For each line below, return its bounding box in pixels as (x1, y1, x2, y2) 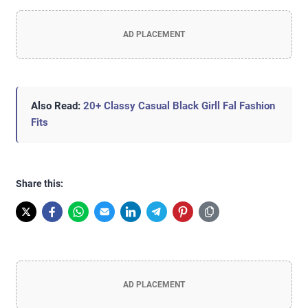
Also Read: (31, 100, 83, 113)
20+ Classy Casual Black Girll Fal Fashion (83, 100, 275, 113)
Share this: (16, 178, 63, 190)
